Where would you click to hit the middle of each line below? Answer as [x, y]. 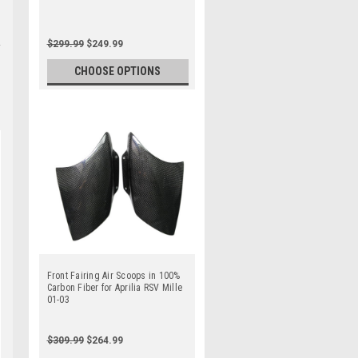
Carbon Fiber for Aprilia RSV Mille [114, 287]
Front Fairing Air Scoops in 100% [113, 275]
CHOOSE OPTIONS [118, 71]
